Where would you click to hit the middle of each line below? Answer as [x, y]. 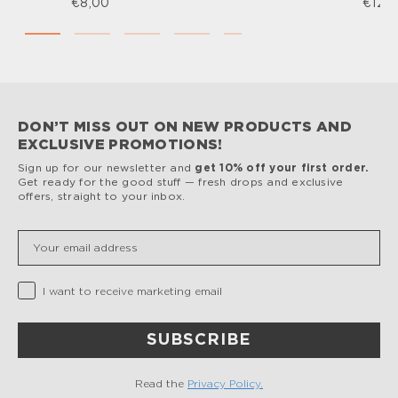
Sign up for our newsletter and [107, 167]
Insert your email [67, 235]
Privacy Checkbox [68, 287]
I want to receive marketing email [132, 291]
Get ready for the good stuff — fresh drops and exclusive [181, 182]
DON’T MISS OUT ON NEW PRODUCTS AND [185, 127]
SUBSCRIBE [199, 340]
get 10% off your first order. [282, 167]
